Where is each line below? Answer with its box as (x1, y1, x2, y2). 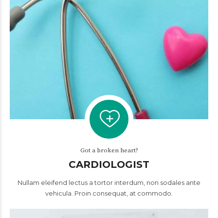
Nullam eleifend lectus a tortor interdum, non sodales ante (18, 179, 200, 186)
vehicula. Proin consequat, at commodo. (45, 189, 173, 197)
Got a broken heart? (80, 146, 138, 154)
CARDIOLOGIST (69, 159, 149, 170)
